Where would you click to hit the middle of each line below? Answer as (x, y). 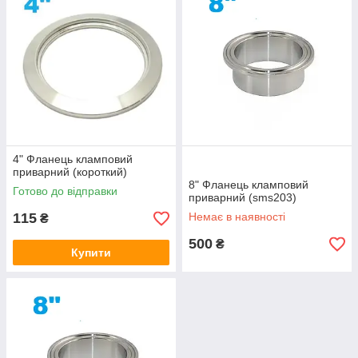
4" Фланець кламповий (73, 159)
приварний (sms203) (243, 197)
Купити (91, 253)
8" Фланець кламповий (249, 185)
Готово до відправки (65, 191)
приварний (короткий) (70, 172)
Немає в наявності (237, 217)
